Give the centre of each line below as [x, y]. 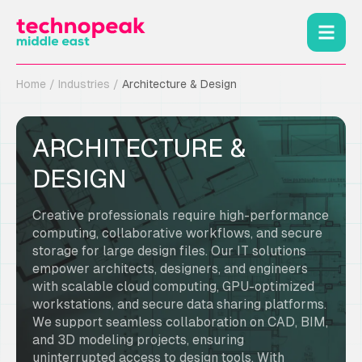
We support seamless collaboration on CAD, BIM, [180, 322]
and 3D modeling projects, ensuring [138, 340]
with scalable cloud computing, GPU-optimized [173, 286]
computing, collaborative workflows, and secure [177, 233]
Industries [84, 84]
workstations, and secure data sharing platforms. [179, 304]
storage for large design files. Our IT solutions [169, 251]
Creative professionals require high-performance [181, 215]
